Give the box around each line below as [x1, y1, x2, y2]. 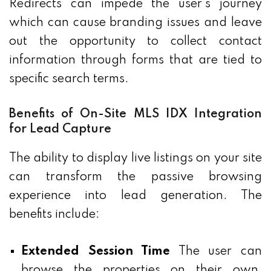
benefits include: [9, 209, 100, 221]
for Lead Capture [9, 123, 111, 136]
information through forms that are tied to [9, 54, 262, 67]
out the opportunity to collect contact [9, 36, 262, 48]
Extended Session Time [21, 246, 171, 258]
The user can [170, 246, 263, 258]
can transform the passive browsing [9, 171, 262, 184]
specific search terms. [9, 73, 129, 86]
